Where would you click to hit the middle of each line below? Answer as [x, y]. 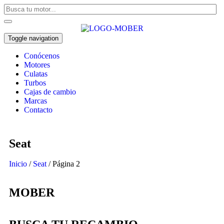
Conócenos [42, 56]
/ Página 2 [63, 164]
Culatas [36, 74]
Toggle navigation [33, 38]
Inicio [18, 164]
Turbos [35, 83]
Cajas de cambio [50, 92]
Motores [37, 65]
